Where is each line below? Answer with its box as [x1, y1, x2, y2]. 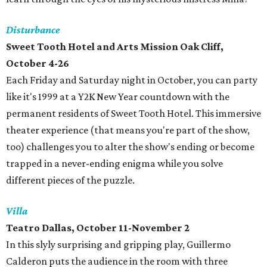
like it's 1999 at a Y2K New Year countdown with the [6, 91, 229, 103]
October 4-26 [6, 57, 69, 70]
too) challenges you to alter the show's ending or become [6, 141, 254, 153]
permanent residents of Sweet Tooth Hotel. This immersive [6, 107, 261, 120]
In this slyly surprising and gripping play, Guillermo [6, 238, 231, 251]
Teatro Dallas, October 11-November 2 [6, 222, 190, 234]
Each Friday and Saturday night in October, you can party [6, 74, 257, 86]
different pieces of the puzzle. [6, 174, 135, 187]
